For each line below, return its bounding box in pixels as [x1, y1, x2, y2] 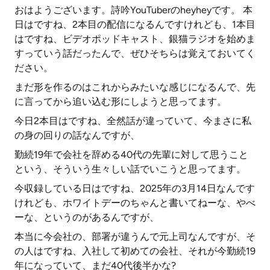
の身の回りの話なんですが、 [14, 130, 140, 141]
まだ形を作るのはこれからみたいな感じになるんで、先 [14, 81, 256, 93]
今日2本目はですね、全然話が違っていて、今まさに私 [14, 115, 251, 127]
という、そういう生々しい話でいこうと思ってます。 [14, 163, 246, 175]
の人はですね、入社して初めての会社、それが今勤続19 [14, 245, 256, 257]
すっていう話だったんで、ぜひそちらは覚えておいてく [14, 48, 256, 59]
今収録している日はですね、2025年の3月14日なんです [14, 183, 255, 194]
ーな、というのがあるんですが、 [14, 212, 159, 223]
